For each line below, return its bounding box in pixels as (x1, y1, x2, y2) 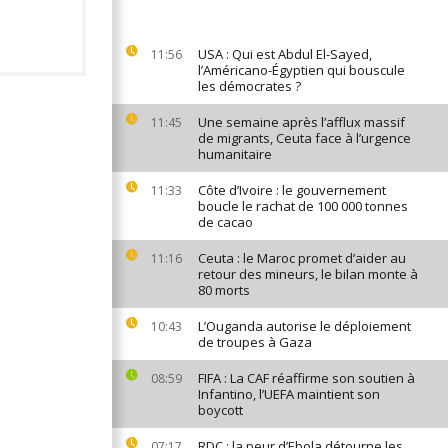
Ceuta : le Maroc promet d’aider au (198, 249, 406, 267)
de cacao (198, 213, 253, 231)
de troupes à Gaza (198, 333, 312, 351)
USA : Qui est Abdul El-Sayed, (198, 45, 372, 63)
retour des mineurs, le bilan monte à (198, 265, 418, 283)
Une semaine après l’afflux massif (198, 113, 405, 131)
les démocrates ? (198, 77, 301, 95)
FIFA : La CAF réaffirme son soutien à (198, 369, 415, 387)
